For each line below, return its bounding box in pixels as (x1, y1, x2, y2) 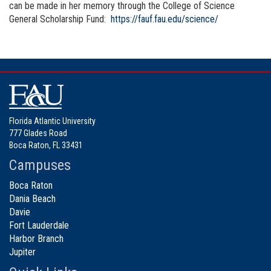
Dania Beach (9, 193, 56, 205)
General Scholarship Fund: (9, 13, 108, 25)
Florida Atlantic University (9, 116, 96, 126)
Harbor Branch (9, 233, 64, 245)
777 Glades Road (9, 128, 67, 139)
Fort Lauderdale (9, 220, 69, 232)
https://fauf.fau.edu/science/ (111, 13, 218, 25)
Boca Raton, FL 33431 (9, 140, 83, 151)
